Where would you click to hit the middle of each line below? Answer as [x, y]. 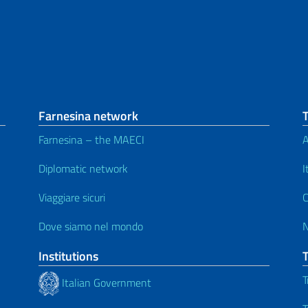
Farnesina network [88, 116]
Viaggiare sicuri [72, 198]
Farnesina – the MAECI [91, 140]
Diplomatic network [83, 169]
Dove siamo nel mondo [91, 227]
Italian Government [105, 282]
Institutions [68, 256]
